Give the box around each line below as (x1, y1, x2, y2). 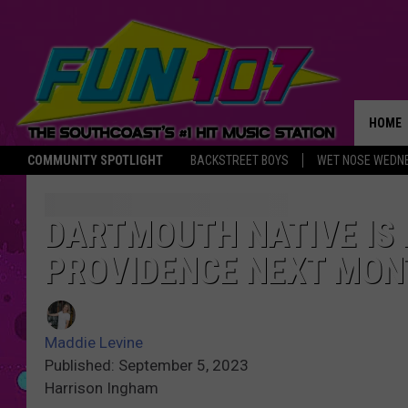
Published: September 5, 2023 (45, 356, 249, 375)
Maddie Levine (45, 333, 143, 352)
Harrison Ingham (45, 379, 158, 398)
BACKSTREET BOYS (190, 153, 289, 168)
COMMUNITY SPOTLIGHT (27, 153, 163, 168)
